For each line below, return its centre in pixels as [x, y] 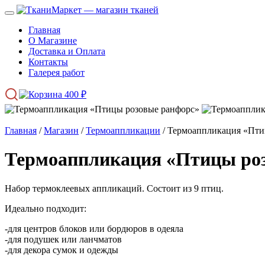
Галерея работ [56, 72]
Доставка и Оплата [67, 51]
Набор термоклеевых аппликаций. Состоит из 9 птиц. [114, 188]
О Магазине [53, 41]
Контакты [48, 62]
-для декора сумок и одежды [62, 250]
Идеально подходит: [46, 208]
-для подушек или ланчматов [63, 239]
